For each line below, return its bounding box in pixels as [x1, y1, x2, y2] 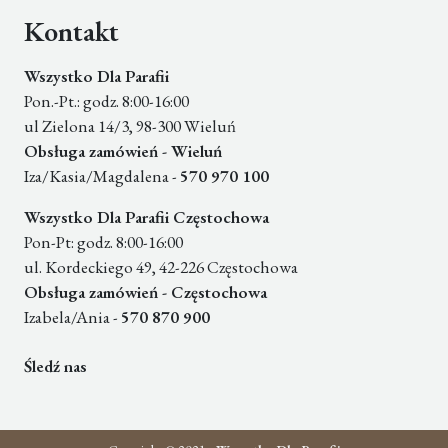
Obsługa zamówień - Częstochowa [24, 281, 267, 304]
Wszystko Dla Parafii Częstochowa [24, 206, 269, 229]
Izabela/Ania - [24, 306, 121, 329]
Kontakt [24, 13, 119, 50]
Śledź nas [24, 355, 87, 378]
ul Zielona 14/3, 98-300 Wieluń [24, 115, 236, 138]
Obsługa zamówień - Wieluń [24, 140, 222, 163]
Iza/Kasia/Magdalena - [24, 165, 180, 188]
